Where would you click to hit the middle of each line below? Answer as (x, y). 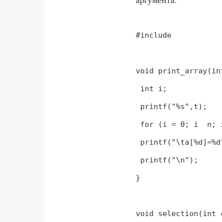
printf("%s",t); (172, 106)
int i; (152, 88)
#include (156, 35)
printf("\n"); (167, 160)
